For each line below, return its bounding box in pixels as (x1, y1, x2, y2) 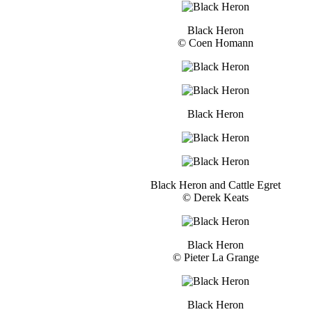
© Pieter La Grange (172, 251, 259, 263)
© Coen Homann (178, 36, 253, 49)
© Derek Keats (182, 191, 249, 203)
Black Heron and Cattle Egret (150, 178, 281, 191)
